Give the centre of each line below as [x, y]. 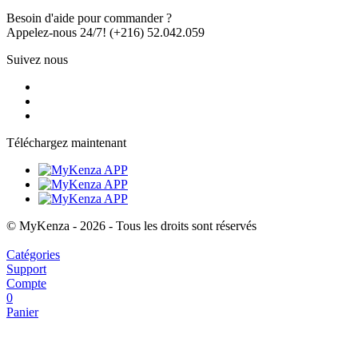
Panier [22, 312]
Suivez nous [37, 60]
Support [26, 269]
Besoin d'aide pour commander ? [89, 18]
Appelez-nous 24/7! [56, 33]
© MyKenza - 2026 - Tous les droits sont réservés [131, 226]
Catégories [33, 255]
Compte [26, 284]
